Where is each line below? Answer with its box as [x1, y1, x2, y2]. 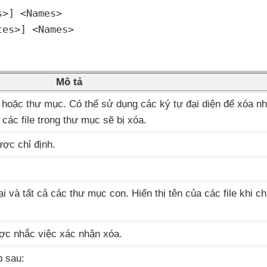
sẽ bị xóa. [103, 114, 147, 126]
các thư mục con [51, 188, 126, 199]
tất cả [23, 188, 51, 199]
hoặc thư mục [2, 98, 63, 110]
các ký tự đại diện [141, 98, 223, 110]
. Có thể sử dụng [63, 98, 141, 110]
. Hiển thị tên [126, 188, 185, 199]
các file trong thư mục [2, 114, 103, 126]
